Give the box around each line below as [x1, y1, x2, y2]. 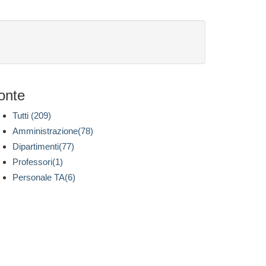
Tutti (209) [12, 110, 51, 121]
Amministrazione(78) [12, 126, 93, 136]
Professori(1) [12, 157, 63, 167]
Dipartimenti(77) [12, 141, 74, 151]
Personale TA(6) [12, 172, 75, 182]
